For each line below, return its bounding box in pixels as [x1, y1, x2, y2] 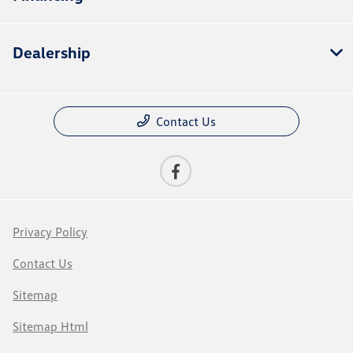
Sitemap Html [13, 318, 88, 335]
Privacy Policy [13, 224, 87, 240]
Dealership [13, 43, 91, 62]
